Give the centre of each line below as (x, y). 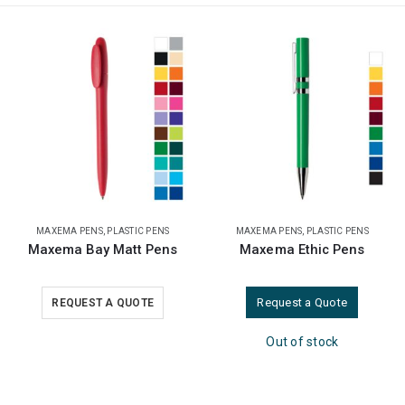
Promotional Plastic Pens (302, 250)
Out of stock (103, 342)
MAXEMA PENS (69, 231)
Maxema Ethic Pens (103, 250)
